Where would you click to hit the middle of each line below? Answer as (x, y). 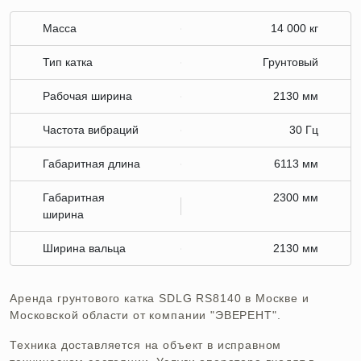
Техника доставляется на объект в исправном (146, 345)
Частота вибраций (91, 130)
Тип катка (68, 62)
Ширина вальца (84, 249)
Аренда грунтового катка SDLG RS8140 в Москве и (160, 299)
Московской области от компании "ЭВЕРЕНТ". (145, 315)
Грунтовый (290, 62)
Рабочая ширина (87, 96)
